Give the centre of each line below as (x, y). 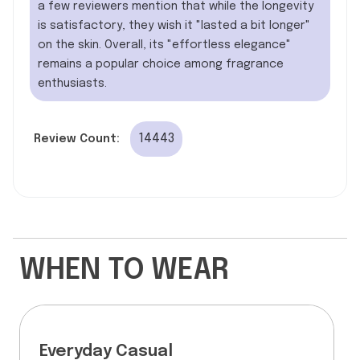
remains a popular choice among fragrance (161, 65)
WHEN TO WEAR (124, 271)
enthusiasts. (72, 84)
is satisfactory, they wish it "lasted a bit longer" (174, 26)
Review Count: (77, 139)
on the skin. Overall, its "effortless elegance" (164, 45)
